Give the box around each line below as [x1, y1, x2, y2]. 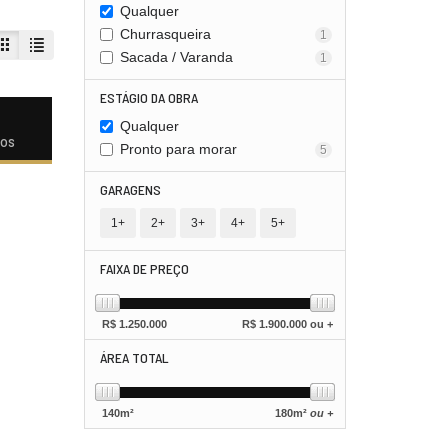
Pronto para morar [119, 141, 237, 157]
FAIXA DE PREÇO [99, 260, 189, 277]
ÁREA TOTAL [99, 349, 169, 366]
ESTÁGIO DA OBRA [99, 89, 198, 106]
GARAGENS [99, 181, 161, 198]
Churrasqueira [119, 26, 211, 42]
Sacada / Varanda [119, 49, 233, 65]
